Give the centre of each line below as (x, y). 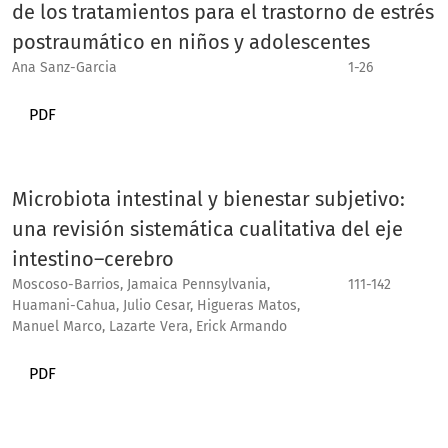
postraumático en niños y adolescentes (191, 42)
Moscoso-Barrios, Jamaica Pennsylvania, (141, 284)
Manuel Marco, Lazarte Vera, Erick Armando (149, 326)
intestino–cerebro (93, 259)
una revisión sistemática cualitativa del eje (207, 229)
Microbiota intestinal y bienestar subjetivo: (208, 199)
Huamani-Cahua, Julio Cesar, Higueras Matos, (156, 305)
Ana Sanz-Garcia (64, 67)
